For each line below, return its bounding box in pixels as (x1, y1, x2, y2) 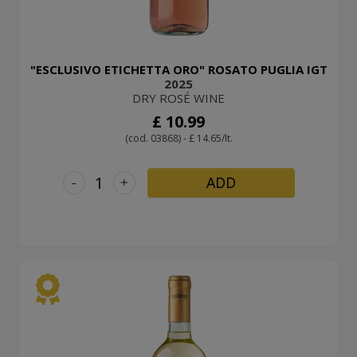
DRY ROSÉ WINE (132, 89, 225, 106)
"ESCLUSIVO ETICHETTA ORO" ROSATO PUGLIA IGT (29, 61, 328, 77)
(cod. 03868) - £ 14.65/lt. (124, 131, 233, 145)
